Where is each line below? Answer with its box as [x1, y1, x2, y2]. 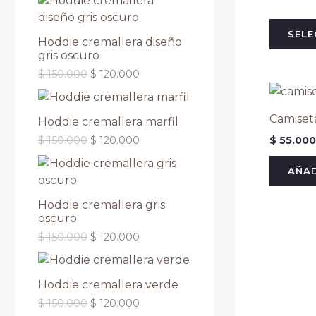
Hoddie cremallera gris [38, 197, 165, 212]
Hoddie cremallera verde [38, 277, 178, 291]
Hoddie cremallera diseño [38, 35, 182, 49]
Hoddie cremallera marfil [38, 115, 178, 129]
